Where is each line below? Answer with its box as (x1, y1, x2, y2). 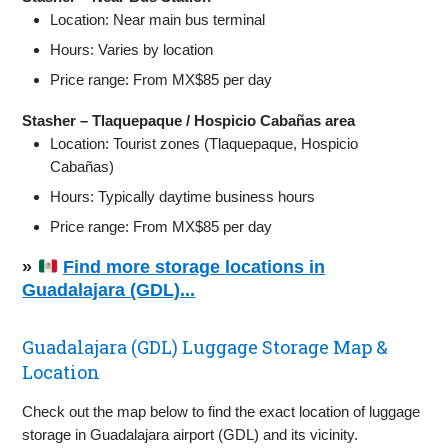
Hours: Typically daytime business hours (50, 187, 316, 205)
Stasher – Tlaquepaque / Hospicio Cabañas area (22, 111, 356, 129)
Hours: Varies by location (50, 40, 214, 58)
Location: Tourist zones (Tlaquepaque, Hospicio (50, 134, 359, 152)
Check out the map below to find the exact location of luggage (22, 402, 421, 420)
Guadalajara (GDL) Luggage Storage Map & (22, 334, 389, 359)
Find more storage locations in (62, 256, 325, 277)
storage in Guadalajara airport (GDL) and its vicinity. (22, 425, 359, 443)
